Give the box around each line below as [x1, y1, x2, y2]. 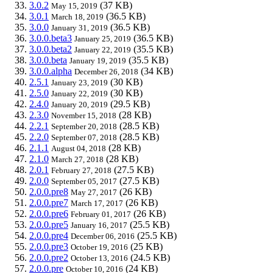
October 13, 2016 [71, 253, 128, 263]
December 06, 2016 [71, 231, 135, 241]
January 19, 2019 [69, 55, 126, 65]
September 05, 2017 [51, 176, 117, 186]
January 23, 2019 [51, 77, 108, 87]
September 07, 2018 [51, 132, 117, 142]
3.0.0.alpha [29, 65, 72, 76]
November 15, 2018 [51, 110, 116, 120]
